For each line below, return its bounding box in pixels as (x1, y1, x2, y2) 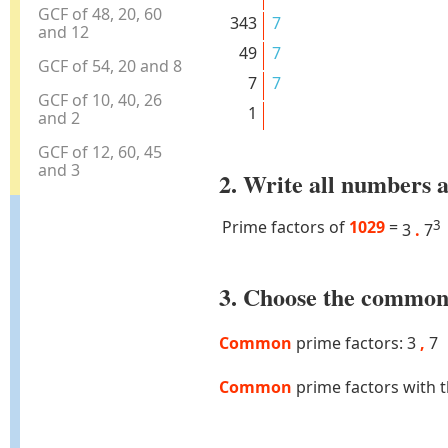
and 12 (38, 20, 90, 43)
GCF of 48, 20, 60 (38, 2, 163, 25)
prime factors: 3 (291, 332, 420, 355)
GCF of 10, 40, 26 (38, 88, 163, 111)
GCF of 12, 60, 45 (38, 140, 163, 163)
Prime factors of (221, 216, 349, 239)
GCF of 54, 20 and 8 (38, 54, 183, 77)
